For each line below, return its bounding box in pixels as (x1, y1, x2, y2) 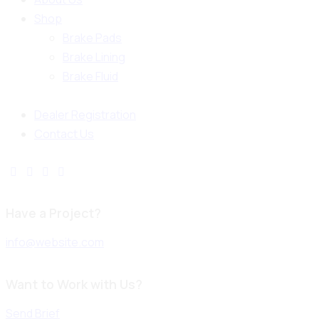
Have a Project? (6, 204, 101, 222)
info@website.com (6, 234, 104, 251)
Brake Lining (63, 49, 125, 66)
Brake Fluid (63, 68, 118, 85)
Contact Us (34, 125, 94, 142)
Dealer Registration (34, 106, 136, 122)
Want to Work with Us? (6, 275, 142, 293)
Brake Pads (63, 30, 122, 46)
